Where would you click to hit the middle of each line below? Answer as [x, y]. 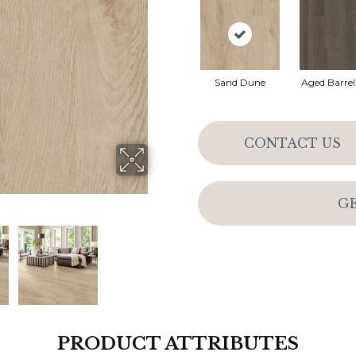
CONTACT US [292, 143]
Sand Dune [240, 82]
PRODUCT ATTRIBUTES [178, 344]
